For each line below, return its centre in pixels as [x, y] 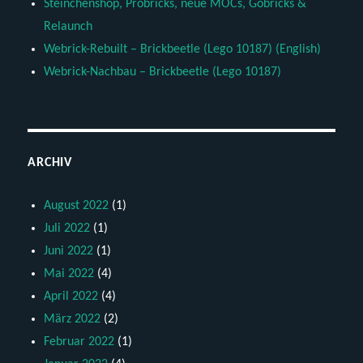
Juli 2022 [67, 228]
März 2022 [73, 319]
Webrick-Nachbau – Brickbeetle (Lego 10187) [163, 72]
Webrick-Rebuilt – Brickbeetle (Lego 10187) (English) [183, 49]
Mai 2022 [69, 273]
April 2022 [71, 296]
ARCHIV [50, 162]
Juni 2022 [69, 251]
